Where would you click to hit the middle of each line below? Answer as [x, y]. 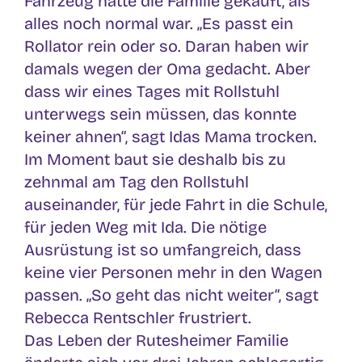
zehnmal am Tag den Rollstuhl [137, 181]
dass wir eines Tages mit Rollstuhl [152, 91]
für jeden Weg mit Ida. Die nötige [145, 227]
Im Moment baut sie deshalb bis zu [155, 159]
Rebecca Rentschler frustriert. [138, 317]
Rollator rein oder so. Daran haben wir [166, 46]
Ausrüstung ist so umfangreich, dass [163, 249]
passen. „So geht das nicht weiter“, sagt [171, 295]
